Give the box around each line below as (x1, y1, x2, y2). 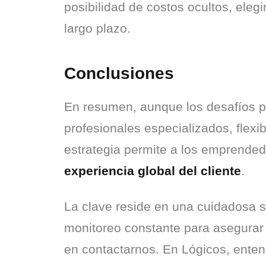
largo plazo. (64, 21, 131, 35)
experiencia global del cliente (64, 164, 241, 178)
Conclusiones (64, 64, 174, 83)
